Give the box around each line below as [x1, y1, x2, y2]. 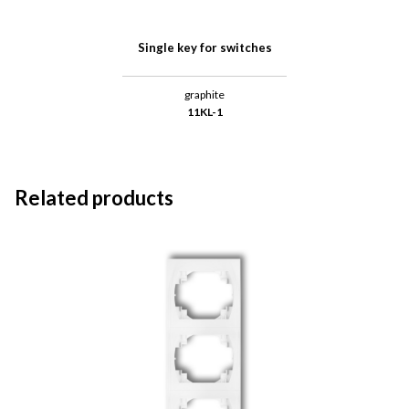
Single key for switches [137, 40, 272, 56]
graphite [184, 88, 225, 102]
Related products [15, 185, 173, 211]
